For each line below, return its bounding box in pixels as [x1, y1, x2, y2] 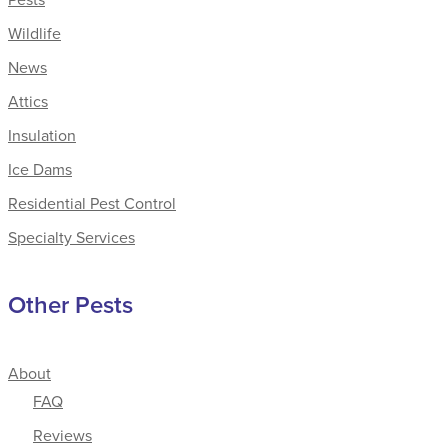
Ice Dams [8, 157, 72, 180]
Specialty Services [8, 225, 135, 248]
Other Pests [8, 287, 133, 323]
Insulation [8, 123, 76, 146]
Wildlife [8, 21, 61, 44]
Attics [8, 89, 48, 112]
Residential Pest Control [8, 191, 176, 214]
